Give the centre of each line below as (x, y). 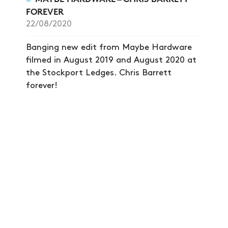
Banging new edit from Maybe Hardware (109, 48)
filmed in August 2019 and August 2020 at (111, 60)
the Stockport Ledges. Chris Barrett (98, 73)
